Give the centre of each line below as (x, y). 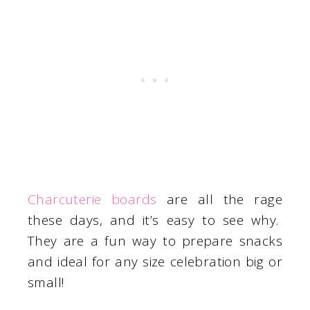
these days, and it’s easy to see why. (155, 220)
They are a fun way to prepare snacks (155, 241)
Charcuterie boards (92, 199)
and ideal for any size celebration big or (155, 262)
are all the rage (219, 199)
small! (48, 282)
